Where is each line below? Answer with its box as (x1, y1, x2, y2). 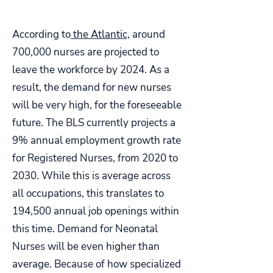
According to (12, 27, 71, 41)
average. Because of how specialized (12, 257, 181, 271)
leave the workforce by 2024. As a (12, 63, 169, 77)
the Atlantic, (71, 27, 130, 41)
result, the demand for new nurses (12, 80, 171, 94)
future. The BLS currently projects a (12, 116, 175, 130)
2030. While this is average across (12, 169, 171, 183)
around (130, 27, 165, 41)
